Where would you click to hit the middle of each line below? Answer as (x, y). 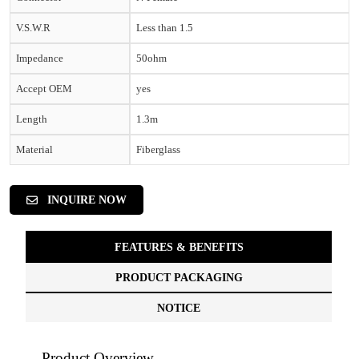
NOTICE (179, 308)
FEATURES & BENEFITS (179, 247)
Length (32, 119)
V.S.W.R (33, 28)
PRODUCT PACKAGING (179, 278)
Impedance (40, 58)
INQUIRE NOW (87, 200)
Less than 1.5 (165, 28)
